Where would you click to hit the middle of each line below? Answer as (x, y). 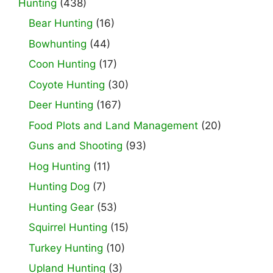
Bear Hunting (61, 23)
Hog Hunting (59, 166)
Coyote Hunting (67, 84)
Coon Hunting (62, 64)
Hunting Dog (59, 187)
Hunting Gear (61, 207)
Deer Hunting (61, 105)
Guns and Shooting (76, 146)
